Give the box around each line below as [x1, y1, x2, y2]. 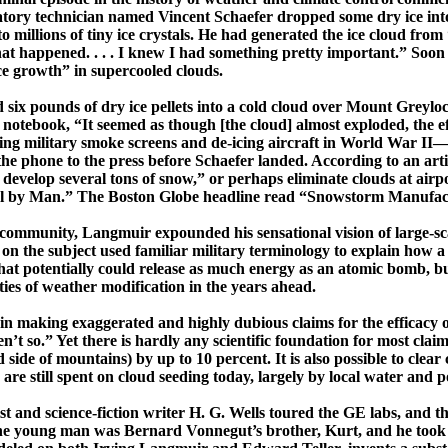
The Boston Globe [77, 188, 199, 206]
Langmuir [82, 224, 151, 242]
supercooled [91, 62, 172, 80]
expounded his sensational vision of [151, 224, 391, 242]
